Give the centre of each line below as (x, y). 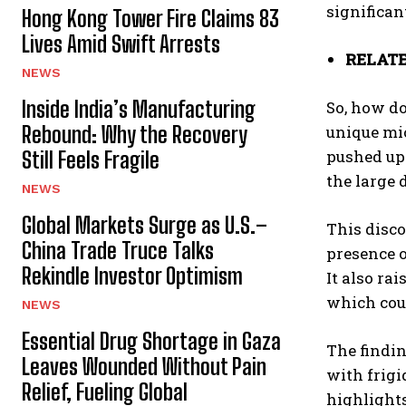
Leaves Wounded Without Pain (144, 367)
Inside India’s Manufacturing (139, 109)
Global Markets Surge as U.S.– (145, 225)
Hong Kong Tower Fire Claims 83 (150, 19)
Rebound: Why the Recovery (135, 135)
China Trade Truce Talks (118, 251)
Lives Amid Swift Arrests (121, 44)
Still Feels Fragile (91, 160)
